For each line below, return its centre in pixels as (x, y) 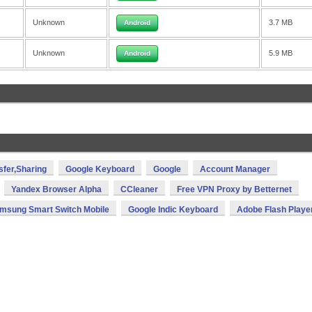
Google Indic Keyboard (173, 210)
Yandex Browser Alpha (56, 189)
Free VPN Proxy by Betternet (234, 189)
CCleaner (139, 189)
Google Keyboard (100, 169)
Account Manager (235, 169)
